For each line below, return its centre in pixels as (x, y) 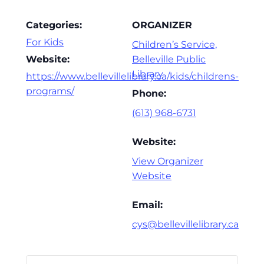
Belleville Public (169, 60)
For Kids (45, 42)
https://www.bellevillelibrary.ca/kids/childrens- (132, 77)
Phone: (149, 94)
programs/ (50, 91)
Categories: (54, 25)
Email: (147, 205)
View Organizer (168, 161)
